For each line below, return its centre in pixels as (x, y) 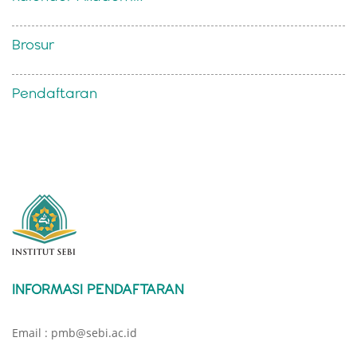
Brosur (33, 44)
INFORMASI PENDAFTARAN (98, 288)
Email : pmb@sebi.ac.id (75, 332)
